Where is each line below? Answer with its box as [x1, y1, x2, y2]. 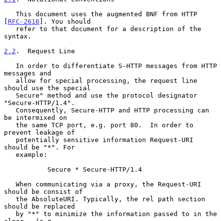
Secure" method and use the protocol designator [4, 91, 16, 99]
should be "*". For [4, 143, 75, 151]
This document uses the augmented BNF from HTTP [4, 10, 16, 18]
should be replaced [4, 202, 75, 210]
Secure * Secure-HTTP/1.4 [4, 165, 47, 173]
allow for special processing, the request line [4, 76, 16, 84]
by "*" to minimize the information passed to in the [4, 210, 16, 218]
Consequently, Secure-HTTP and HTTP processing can [4, 106, 16, 114]
